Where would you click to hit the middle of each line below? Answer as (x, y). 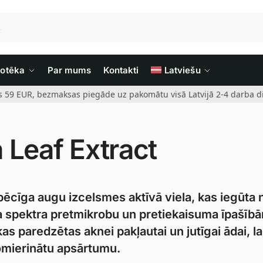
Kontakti (121, 70)
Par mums (69, 70)
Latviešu (182, 70)
